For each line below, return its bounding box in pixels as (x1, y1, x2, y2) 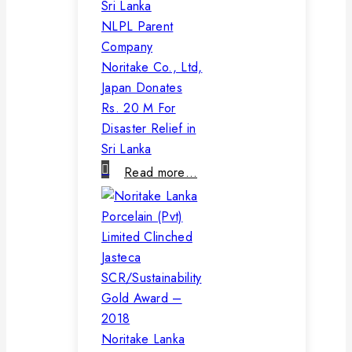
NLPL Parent (101, 16, 174, 35)
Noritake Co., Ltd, (101, 57, 203, 76)
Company (101, 37, 153, 56)
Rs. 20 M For (101, 98, 176, 117)
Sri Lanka (101, 139, 152, 158)
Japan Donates (101, 78, 182, 97)
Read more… (124, 163, 197, 181)
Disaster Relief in (101, 119, 196, 137)
